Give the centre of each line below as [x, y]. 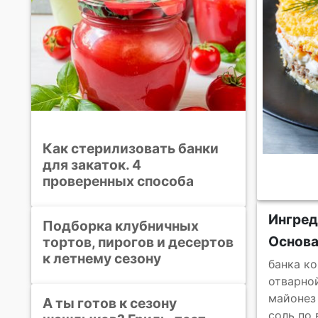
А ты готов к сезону [110, 303]
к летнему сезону [102, 258]
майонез [292, 298]
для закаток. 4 [92, 164]
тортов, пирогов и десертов [138, 242]
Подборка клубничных [121, 225]
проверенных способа [118, 181]
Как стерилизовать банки [131, 148]
